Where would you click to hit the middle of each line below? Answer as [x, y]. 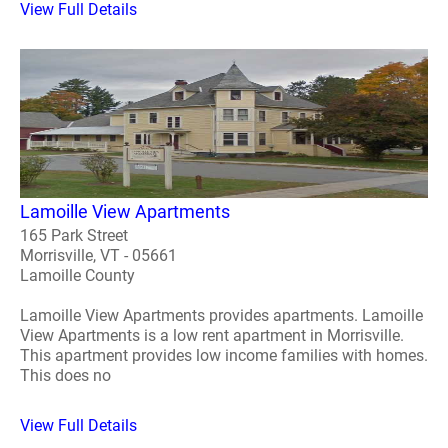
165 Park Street [74, 236]
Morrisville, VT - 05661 [98, 256]
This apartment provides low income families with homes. [224, 356]
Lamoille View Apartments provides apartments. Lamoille [221, 316]
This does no [65, 376]
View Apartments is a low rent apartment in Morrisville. [212, 336]
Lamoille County [77, 276]
